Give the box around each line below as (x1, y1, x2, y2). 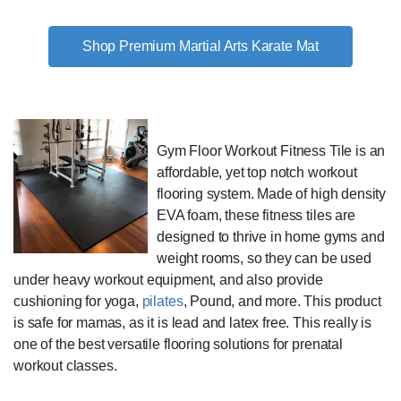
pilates (141, 293, 183, 309)
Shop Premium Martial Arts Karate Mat (81, 38, 320, 54)
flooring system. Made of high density (157, 185, 387, 201)
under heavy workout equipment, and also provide (13, 271, 323, 287)
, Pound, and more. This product (183, 293, 381, 309)
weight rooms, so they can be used (157, 250, 371, 266)
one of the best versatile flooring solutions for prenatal (13, 336, 343, 352)
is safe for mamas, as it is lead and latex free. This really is (13, 314, 371, 330)
